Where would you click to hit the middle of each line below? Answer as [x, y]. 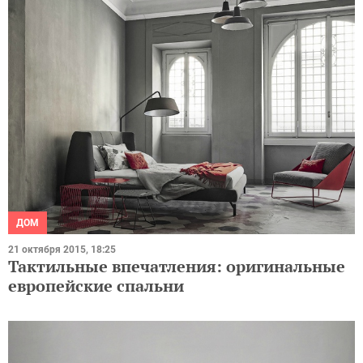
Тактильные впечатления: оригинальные [177, 266]
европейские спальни [96, 285]
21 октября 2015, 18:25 [62, 249]
